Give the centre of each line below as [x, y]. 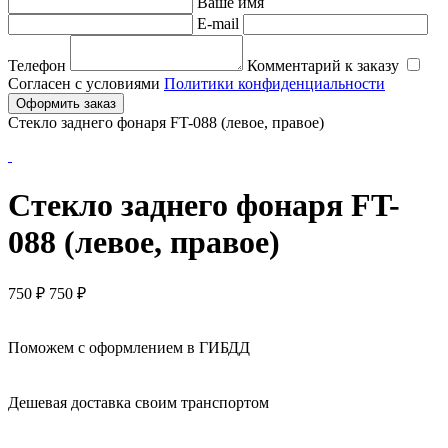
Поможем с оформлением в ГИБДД [129, 348]
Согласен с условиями [86, 84]
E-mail [218, 24]
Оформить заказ [66, 104]
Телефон [37, 66]
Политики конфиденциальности [274, 84]
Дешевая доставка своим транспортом [138, 403]
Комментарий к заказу [323, 66]
